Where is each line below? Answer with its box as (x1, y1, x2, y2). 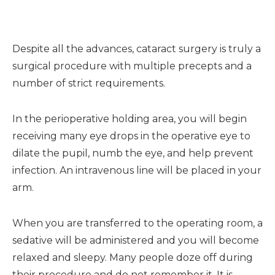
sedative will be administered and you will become (12, 234, 259, 246)
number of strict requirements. (12, 77, 165, 89)
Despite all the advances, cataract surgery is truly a (12, 42, 261, 55)
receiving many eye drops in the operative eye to (12, 130, 250, 142)
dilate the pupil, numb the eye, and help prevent (12, 147, 254, 159)
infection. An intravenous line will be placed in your (12, 164, 261, 176)
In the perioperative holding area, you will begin (12, 112, 247, 125)
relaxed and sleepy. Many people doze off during (12, 251, 253, 263)
